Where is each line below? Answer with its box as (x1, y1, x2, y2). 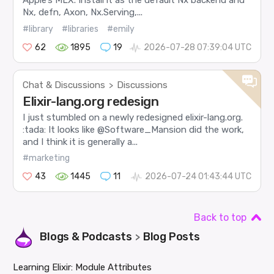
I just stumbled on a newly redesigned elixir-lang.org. (23, 111, 243, 123)
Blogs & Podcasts (40, 230, 133, 244)
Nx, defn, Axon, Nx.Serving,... (23, 7, 143, 18)
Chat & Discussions (23, 79, 106, 91)
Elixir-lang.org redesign (23, 93, 159, 109)
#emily (107, 23, 135, 34)
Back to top (193, 212, 246, 224)
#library (23, 23, 54, 34)
